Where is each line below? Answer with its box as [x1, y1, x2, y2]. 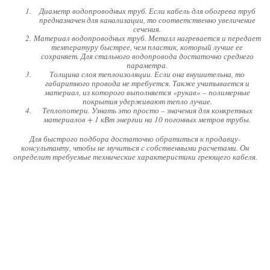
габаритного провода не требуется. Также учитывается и [45, 78, 250, 89]
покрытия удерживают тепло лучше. [82, 96, 212, 107]
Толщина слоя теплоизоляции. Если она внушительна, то [49, 69, 245, 80]
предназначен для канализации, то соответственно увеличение [39, 14, 256, 26]
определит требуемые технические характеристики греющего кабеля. [13, 151, 257, 163]
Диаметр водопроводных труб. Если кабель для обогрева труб [39, 5, 256, 17]
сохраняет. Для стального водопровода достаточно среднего [40, 51, 254, 62]
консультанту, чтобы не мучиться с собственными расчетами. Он [21, 142, 249, 154]
